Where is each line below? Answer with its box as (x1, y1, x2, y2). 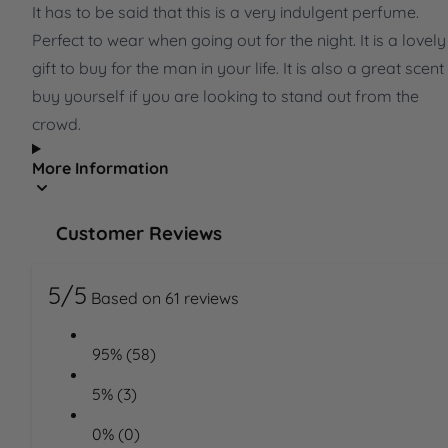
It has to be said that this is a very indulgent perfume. (32, 2, 419, 23)
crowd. (32, 114, 81, 135)
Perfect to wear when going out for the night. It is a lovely (32, 30, 446, 51)
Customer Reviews (56, 220, 222, 245)
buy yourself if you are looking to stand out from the (32, 86, 419, 107)
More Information (32, 158, 169, 179)
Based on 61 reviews (91, 288, 239, 309)
